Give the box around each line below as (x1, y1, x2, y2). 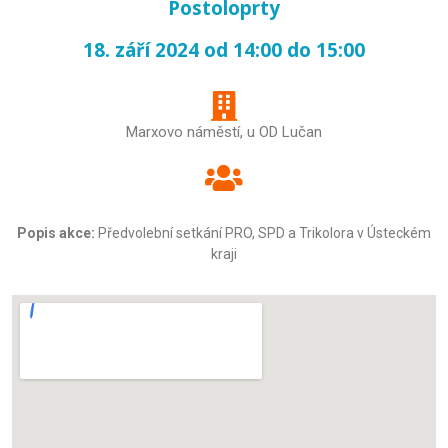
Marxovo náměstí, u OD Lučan (126, 123, 322, 141)
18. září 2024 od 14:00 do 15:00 (83, 37, 365, 63)
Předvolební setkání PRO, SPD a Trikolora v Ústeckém (95, 225, 431, 241)
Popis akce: (17, 225, 95, 241)
